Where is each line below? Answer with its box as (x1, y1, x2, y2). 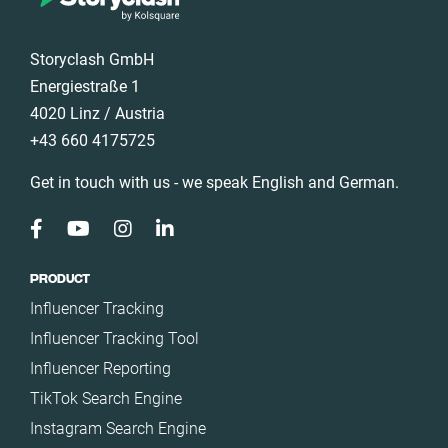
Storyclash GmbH (30, 50, 154, 69)
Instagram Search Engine (30, 419, 206, 438)
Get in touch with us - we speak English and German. (30, 173, 399, 192)
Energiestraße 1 (30, 77, 140, 96)
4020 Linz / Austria (30, 104, 165, 123)
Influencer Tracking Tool (30, 329, 199, 348)
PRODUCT (30, 273, 90, 285)
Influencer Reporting (30, 359, 171, 378)
